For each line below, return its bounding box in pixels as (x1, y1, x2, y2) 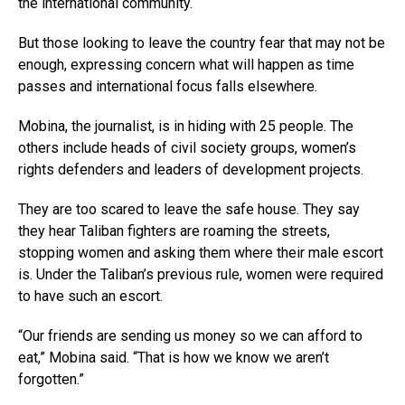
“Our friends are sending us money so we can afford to (18, 327, 363, 345)
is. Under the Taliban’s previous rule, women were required (18, 266, 383, 284)
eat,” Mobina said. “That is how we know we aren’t (18, 349, 329, 367)
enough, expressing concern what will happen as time (18, 56, 354, 74)
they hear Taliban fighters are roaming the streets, (18, 222, 330, 240)
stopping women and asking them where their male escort (18, 244, 383, 262)
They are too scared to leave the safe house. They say (18, 201, 360, 219)
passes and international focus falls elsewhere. (18, 78, 317, 96)
